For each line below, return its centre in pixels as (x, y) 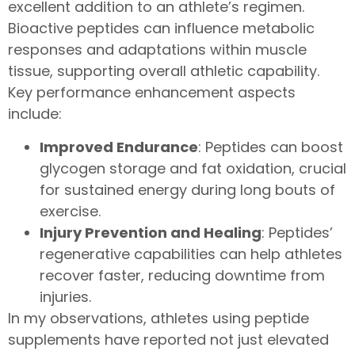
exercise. (70, 211)
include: (35, 114)
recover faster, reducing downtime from (182, 275)
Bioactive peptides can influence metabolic (161, 29)
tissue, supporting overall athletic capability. (164, 71)
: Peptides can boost (271, 147)
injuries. (65, 296)
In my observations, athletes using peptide (158, 318)
